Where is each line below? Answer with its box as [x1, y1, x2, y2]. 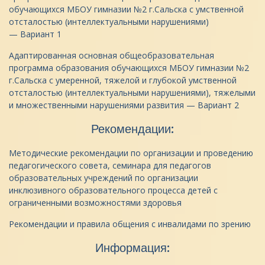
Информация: [95, 240, 170, 255]
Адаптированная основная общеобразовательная [9, 50, 214, 61]
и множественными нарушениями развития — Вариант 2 [9, 99, 239, 111]
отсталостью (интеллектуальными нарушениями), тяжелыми [9, 87, 256, 98]
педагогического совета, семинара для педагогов [9, 160, 211, 171]
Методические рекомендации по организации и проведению [9, 147, 253, 159]
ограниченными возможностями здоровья [9, 197, 182, 208]
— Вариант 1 [9, 28, 62, 40]
